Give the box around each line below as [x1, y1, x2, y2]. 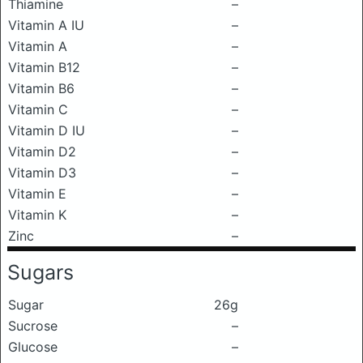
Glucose [8, 339, 58, 355]
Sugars [7, 260, 74, 284]
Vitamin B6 [8, 80, 75, 96]
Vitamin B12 [8, 59, 80, 75]
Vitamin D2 [8, 143, 76, 160]
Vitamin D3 [8, 164, 76, 181]
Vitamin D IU [8, 122, 85, 139]
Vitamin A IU [8, 17, 84, 33]
